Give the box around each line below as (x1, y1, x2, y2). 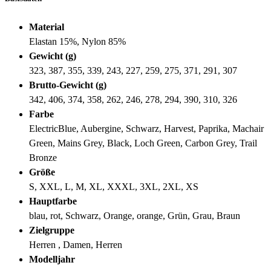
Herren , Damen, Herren (29, 239, 122, 250)
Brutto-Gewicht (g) (29, 79, 106, 90)
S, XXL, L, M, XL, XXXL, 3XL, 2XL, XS (29, 181, 198, 192)
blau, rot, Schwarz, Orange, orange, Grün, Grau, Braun (29, 210, 240, 221)
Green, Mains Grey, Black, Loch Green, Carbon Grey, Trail (29, 137, 257, 148)
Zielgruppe (29, 224, 74, 235)
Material (29, 21, 64, 32)
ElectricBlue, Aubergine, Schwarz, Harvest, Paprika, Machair (29, 123, 264, 134)
